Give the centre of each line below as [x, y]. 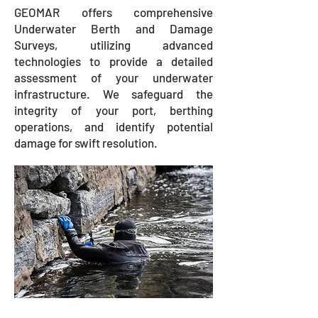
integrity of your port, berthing [114, 110]
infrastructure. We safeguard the [114, 94]
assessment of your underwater [114, 77]
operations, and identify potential [114, 126]
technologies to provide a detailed [114, 61]
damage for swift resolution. [86, 143]
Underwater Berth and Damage [114, 28]
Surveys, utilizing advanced [114, 45]
